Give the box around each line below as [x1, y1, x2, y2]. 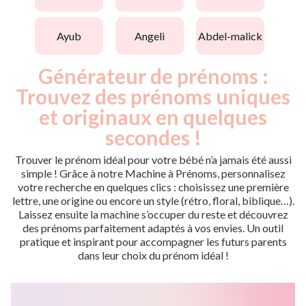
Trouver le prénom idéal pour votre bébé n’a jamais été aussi [14, 153, 292, 167]
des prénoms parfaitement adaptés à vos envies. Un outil [23, 221, 283, 235]
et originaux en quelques [39, 105, 267, 130]
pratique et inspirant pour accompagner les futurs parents [19, 235, 287, 249]
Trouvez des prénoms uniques [16, 84, 290, 109]
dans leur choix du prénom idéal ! [77, 249, 229, 262]
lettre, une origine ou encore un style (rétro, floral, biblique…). [12, 194, 294, 208]
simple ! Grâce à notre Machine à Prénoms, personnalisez [20, 167, 286, 180]
